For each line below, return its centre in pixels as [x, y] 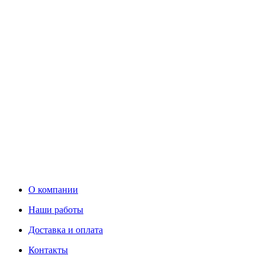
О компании [53, 189]
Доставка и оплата [66, 230]
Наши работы [56, 209]
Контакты [48, 250]
